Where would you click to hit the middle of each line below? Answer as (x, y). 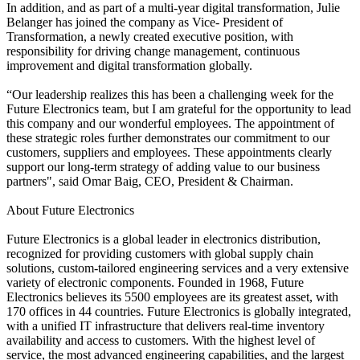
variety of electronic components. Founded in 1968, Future (155, 282)
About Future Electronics (70, 210)
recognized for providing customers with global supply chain (160, 253)
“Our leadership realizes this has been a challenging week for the (170, 94)
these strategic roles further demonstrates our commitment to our (168, 137)
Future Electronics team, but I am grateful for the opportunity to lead (179, 108)
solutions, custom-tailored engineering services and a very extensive (178, 268)
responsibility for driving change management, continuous (153, 51)
